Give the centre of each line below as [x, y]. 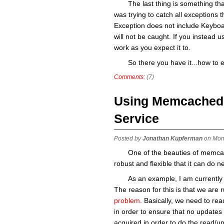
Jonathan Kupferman [172, 138]
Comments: [129, 77]
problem [127, 200]
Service [136, 118]
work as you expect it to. [152, 47]
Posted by [128, 138]
